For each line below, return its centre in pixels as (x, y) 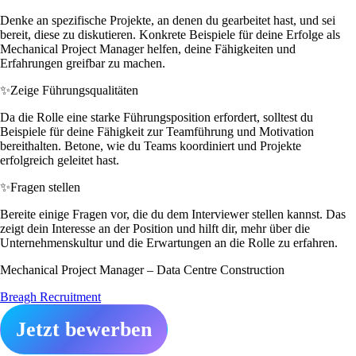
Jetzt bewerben (84, 329)
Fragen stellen (45, 187)
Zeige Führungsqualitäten (74, 90)
